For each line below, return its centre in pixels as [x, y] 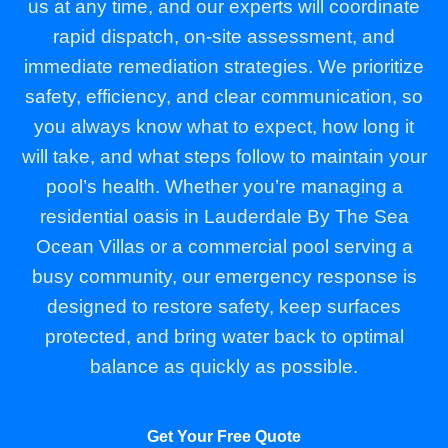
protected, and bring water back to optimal [224, 336]
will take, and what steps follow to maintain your [224, 156]
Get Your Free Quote [224, 436]
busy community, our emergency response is [224, 276]
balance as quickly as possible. [224, 366]
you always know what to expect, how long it [224, 126]
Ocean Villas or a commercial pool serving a [224, 246]
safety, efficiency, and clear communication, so [224, 96]
